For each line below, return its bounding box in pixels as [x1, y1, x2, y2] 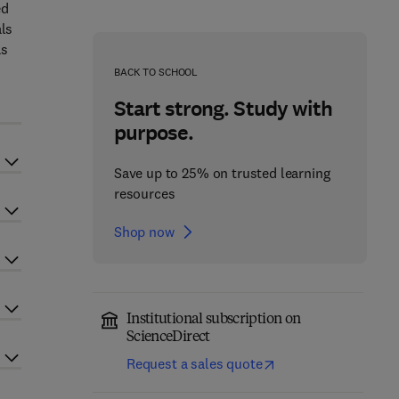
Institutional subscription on [126, 313, 301, 327]
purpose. [113, 118, 194, 147]
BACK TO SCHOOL [113, 65, 199, 78]
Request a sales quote [126, 354, 263, 372]
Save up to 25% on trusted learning [113, 164, 330, 182]
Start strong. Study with [113, 94, 332, 123]
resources [113, 184, 175, 202]
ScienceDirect [126, 330, 210, 345]
